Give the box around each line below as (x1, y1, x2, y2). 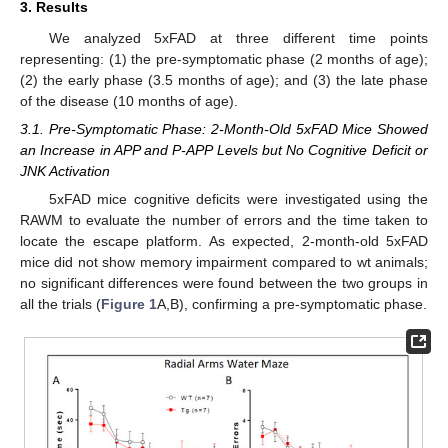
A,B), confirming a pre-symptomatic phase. (157, 295, 427, 312)
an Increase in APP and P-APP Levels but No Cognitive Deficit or (20, 141, 428, 158)
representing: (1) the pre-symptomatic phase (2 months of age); (20, 50, 428, 67)
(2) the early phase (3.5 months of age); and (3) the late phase (20, 71, 428, 88)
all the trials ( (20, 295, 101, 312)
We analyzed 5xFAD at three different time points (48, 29, 428, 46)
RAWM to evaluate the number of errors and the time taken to (20, 211, 428, 228)
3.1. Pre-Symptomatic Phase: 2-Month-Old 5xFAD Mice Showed (20, 120, 428, 137)
